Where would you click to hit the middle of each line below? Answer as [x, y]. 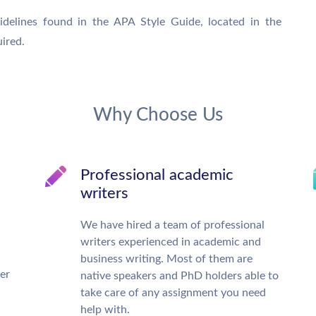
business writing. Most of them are [166, 259]
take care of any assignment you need [173, 293]
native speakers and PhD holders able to [180, 276]
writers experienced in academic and [171, 242]
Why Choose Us [158, 115]
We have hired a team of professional [172, 225]
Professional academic [157, 175]
